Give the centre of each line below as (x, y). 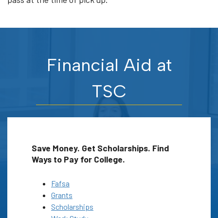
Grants (62, 195)
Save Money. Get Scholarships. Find (100, 148)
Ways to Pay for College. (78, 159)
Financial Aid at (109, 65)
